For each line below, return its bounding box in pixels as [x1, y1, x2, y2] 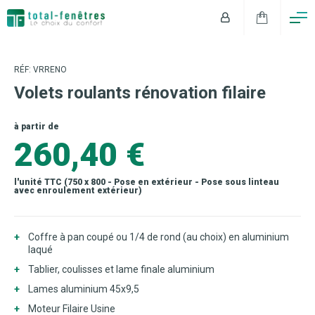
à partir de [14, 122, 59, 131]
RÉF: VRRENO [14, 65, 67, 75]
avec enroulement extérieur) [14, 186, 142, 195]
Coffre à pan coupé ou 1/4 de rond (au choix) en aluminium [28, 231, 289, 243]
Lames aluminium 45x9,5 [28, 283, 139, 295]
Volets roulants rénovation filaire [14, 83, 266, 103]
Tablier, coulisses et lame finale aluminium [28, 264, 214, 275]
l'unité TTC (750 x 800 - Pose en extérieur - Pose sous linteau [14, 177, 279, 187]
